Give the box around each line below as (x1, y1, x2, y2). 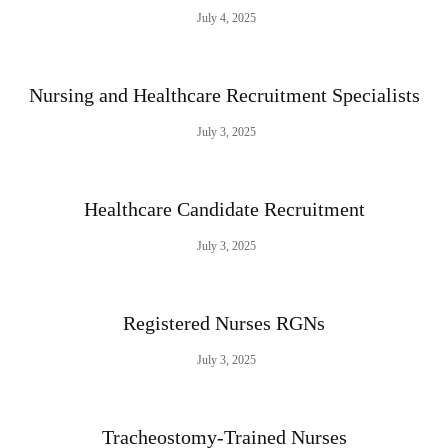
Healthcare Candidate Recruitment (83, 198, 365, 221)
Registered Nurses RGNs (123, 312, 325, 335)
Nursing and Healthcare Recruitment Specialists (28, 84, 420, 107)
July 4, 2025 (196, 11, 256, 26)
